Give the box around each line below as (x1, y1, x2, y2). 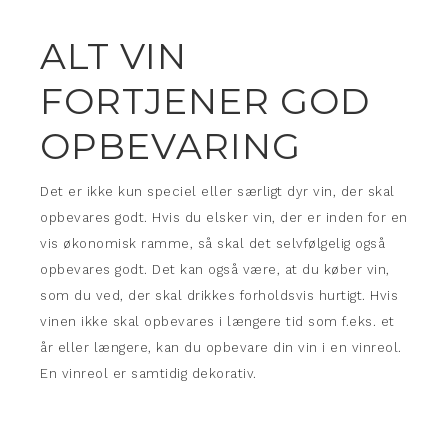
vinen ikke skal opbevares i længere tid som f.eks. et (40, 314, 395, 329)
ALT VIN (40, 34, 187, 78)
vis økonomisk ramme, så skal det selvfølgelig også (40, 236, 385, 251)
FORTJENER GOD (40, 79, 370, 123)
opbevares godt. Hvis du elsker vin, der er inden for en (40, 210, 408, 225)
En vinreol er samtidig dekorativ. (40, 366, 257, 381)
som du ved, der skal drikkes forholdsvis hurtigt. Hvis (40, 288, 398, 303)
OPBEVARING (40, 124, 301, 168)
